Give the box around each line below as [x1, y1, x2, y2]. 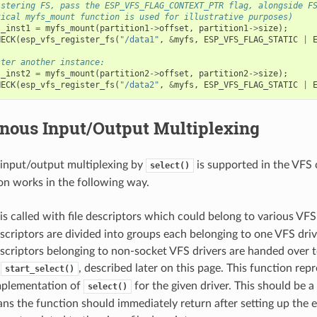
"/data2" [119, 79, 159, 90]
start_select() [4, 263, 74, 274]
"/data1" [119, 34, 159, 45]
